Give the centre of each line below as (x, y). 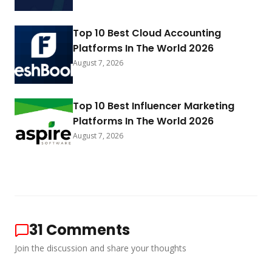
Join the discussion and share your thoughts (100, 248)
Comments (88, 230)
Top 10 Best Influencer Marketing (154, 106)
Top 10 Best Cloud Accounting (147, 33)
